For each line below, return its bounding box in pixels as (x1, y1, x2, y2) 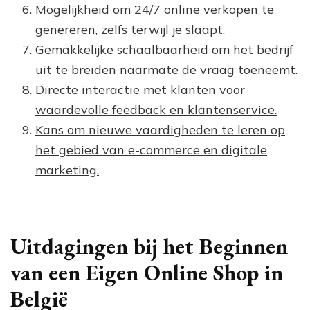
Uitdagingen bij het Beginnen (10, 232, 288, 262)
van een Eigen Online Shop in (10, 258, 283, 288)
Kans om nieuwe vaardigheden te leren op (35, 122, 285, 138)
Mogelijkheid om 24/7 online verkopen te (35, 1, 274, 18)
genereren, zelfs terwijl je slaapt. (35, 21, 225, 38)
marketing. (35, 162, 99, 179)
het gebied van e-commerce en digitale (35, 142, 267, 158)
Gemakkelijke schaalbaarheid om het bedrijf (35, 42, 293, 58)
